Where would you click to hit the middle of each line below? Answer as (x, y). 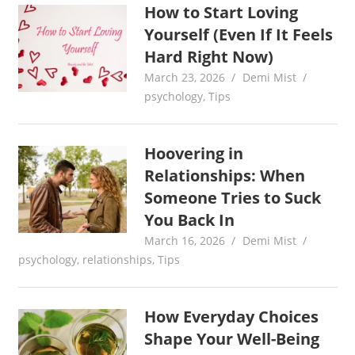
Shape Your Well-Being (232, 338)
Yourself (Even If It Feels (239, 34)
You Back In (190, 219)
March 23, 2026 (185, 77)
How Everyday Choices (232, 316)
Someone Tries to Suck (233, 197)
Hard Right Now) (209, 56)
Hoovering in (194, 153)
